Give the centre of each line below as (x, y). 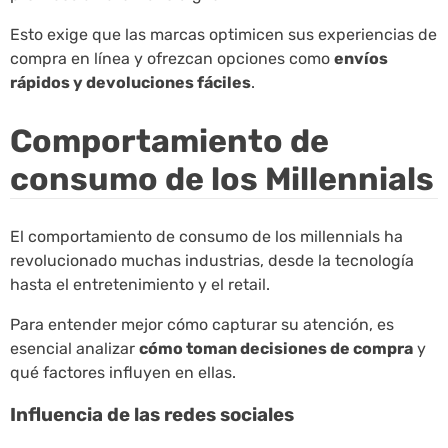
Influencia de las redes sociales (152, 415)
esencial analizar (74, 349)
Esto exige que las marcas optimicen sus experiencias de (223, 35)
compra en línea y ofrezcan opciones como (172, 59)
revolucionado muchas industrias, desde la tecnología (212, 261)
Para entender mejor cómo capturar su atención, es (202, 325)
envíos (361, 59)
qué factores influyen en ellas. (123, 373)
